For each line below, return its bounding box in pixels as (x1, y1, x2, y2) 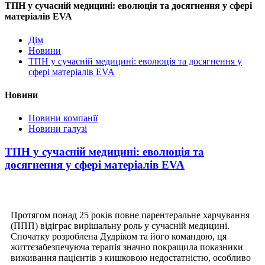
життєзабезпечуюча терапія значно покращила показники (11, 241, 243, 252)
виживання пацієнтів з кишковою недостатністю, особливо (11, 252, 251, 263)
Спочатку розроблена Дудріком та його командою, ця (11, 231, 227, 241)
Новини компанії (28, 113, 98, 124)
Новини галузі (28, 124, 87, 134)
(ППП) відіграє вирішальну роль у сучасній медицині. (11, 220, 230, 231)
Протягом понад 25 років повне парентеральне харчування (11, 209, 250, 220)
